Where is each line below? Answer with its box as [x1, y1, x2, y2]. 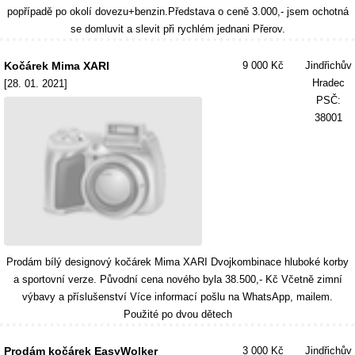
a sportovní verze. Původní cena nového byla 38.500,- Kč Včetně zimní [13, 273, 342, 285]
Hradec [312, 77, 345, 89]
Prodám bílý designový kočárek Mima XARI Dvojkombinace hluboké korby [6, 256, 349, 268]
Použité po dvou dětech [123, 308, 232, 320]
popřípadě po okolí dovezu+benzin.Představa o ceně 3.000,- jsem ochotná [6, 6, 349, 17]
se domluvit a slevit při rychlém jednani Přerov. [70, 23, 285, 35]
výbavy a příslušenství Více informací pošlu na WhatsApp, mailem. [22, 291, 333, 303]
